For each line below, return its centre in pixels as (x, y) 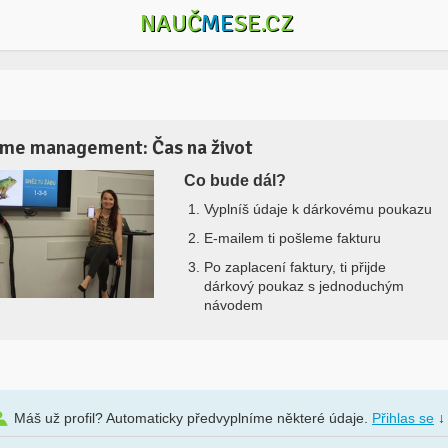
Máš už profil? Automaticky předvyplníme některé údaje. (193, 418)
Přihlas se (403, 418)
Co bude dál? (235, 180)
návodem (233, 305)
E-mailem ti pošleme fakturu (292, 238)
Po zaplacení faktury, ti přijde (295, 267)
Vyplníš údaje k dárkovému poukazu (318, 209)
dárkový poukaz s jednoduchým (304, 286)
